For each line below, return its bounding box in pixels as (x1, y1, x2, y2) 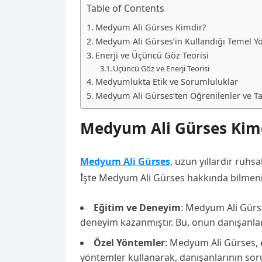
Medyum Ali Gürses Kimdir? (95, 22, 206, 33)
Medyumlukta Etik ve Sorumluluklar (95, 76, 238, 87)
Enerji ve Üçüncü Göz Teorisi (95, 50, 209, 61)
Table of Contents (87, 2, 164, 15)
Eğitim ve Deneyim (94, 201, 181, 214)
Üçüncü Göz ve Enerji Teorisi (113, 63, 210, 74)
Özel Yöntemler (94, 236, 165, 249)
